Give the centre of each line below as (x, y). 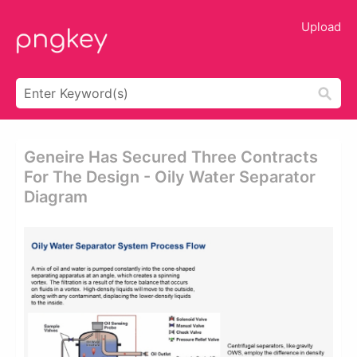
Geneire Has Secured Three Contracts (171, 157)
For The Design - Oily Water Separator (170, 177)
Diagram (56, 197)
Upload (321, 27)
